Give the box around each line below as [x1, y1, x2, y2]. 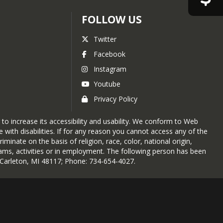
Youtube [94, 79, 120, 89]
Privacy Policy [94, 94, 137, 104]
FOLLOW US [82, 12, 142, 26]
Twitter [94, 34, 116, 44]
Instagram [94, 64, 126, 74]
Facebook [94, 49, 125, 59]
